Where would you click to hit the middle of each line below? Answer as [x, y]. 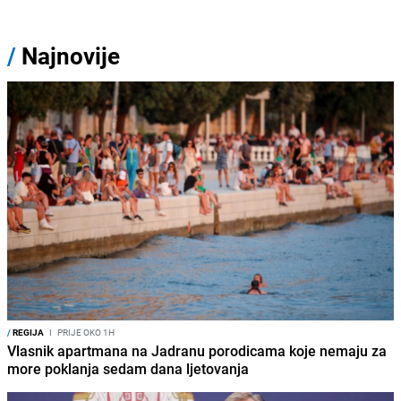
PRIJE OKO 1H [85, 333]
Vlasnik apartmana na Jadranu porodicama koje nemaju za [197, 351]
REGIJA [27, 333]
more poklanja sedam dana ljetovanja [128, 369]
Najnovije [71, 55]
